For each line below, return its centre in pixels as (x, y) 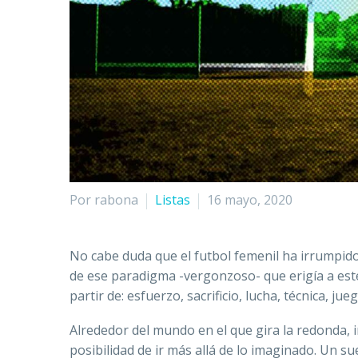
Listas (173, 200)
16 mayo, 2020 (250, 200)
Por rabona (104, 200)
